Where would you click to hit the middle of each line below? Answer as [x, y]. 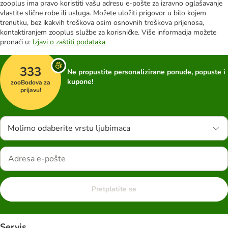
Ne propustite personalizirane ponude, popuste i [146, 72]
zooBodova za [31, 82]
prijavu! [31, 90]
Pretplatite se [114, 189]
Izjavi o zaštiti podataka [69, 42]
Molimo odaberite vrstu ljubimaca [69, 128]
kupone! [80, 82]
